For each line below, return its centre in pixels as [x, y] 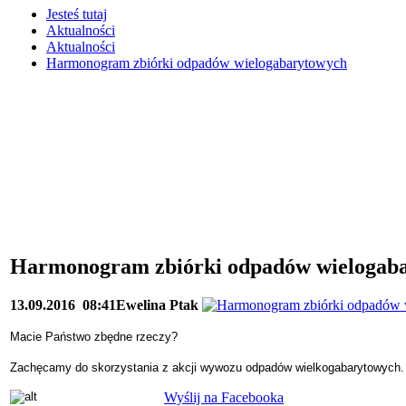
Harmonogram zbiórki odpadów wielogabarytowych [197, 63]
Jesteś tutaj [77, 14]
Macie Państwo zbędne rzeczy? [94, 336]
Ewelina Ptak [157, 304]
